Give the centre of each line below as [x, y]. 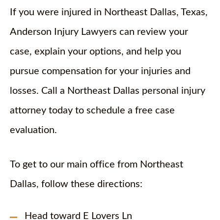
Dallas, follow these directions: [77, 184]
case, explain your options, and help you [96, 52]
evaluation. [33, 130]
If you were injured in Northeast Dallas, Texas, [109, 12]
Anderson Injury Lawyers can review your [99, 32]
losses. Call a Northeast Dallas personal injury [108, 91]
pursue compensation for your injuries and [100, 71]
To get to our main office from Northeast [96, 165]
